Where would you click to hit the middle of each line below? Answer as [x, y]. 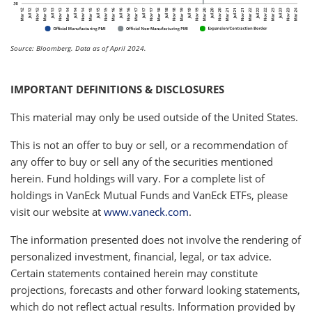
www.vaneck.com [146, 211]
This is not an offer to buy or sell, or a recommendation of [149, 145]
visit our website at [57, 211]
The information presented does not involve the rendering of [156, 239]
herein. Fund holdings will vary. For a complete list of [138, 178]
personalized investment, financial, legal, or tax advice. [141, 256]
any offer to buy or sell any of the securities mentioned [142, 161]
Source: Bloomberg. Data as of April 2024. [78, 48]
